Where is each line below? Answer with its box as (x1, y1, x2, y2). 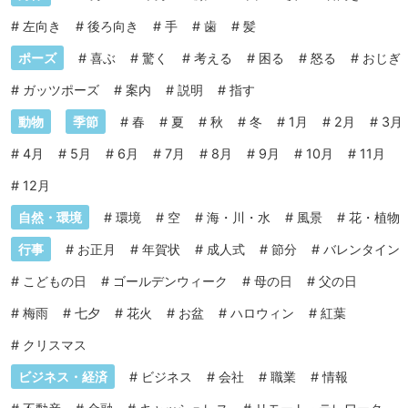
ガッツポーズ (23, 82, 99, 98)
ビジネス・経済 (18, 369, 107, 385)
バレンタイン (323, 241, 400, 258)
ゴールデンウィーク (113, 273, 228, 290)
